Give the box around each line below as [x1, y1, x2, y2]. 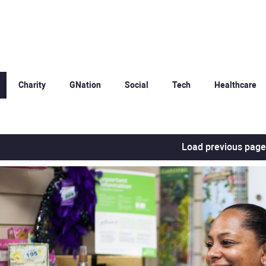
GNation [69, 80, 101, 90]
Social [125, 80, 148, 90]
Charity [18, 80, 46, 90]
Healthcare [214, 80, 256, 90]
